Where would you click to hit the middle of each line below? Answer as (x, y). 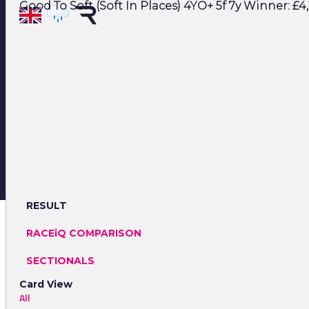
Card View (46, 285)
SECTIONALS (60, 261)
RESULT (47, 206)
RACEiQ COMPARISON (84, 233)
